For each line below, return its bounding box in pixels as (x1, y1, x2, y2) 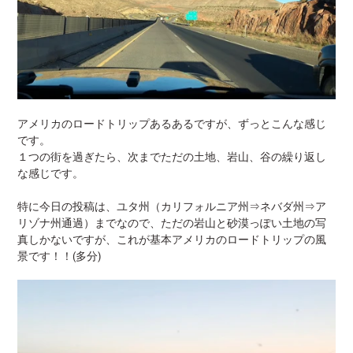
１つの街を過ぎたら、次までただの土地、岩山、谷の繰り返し (17, 150, 326, 163)
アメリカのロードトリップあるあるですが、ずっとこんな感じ (17, 117, 326, 130)
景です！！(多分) (17, 249, 101, 262)
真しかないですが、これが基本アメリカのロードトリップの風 (17, 232, 326, 246)
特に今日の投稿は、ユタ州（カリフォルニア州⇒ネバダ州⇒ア (17, 199, 326, 213)
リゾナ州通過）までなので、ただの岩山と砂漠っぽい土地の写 (17, 216, 326, 229)
